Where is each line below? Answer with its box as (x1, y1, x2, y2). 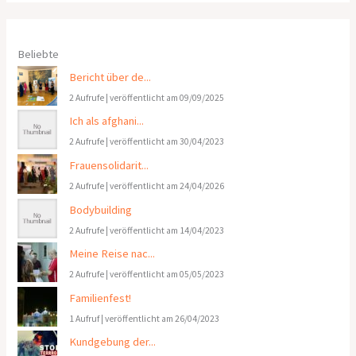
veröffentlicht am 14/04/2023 (110, 224, 225, 236)
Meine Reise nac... (69, 246, 156, 261)
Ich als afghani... (69, 114, 145, 129)
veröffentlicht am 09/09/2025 (110, 91, 225, 103)
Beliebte (17, 46, 60, 61)
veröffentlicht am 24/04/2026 (110, 180, 225, 192)
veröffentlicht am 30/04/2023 (110, 136, 225, 148)
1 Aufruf (69, 312, 100, 324)
